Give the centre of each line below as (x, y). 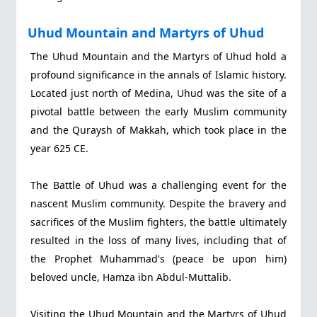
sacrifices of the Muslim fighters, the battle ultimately (158, 221)
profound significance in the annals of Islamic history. (158, 74)
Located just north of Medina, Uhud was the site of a (158, 93)
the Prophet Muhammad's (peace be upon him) (158, 258)
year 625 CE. (60, 148)
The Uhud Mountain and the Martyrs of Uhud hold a (158, 56)
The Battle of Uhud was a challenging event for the (158, 185)
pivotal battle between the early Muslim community (158, 111)
